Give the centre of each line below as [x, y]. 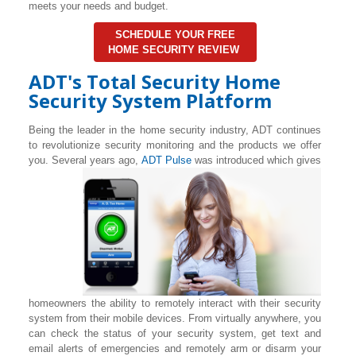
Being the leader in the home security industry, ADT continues [175, 130]
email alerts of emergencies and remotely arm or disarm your [175, 348]
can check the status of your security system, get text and [175, 333]
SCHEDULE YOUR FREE [175, 34]
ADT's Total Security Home [155, 81]
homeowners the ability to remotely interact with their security [175, 303]
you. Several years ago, [85, 160]
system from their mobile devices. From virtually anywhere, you [175, 318]
